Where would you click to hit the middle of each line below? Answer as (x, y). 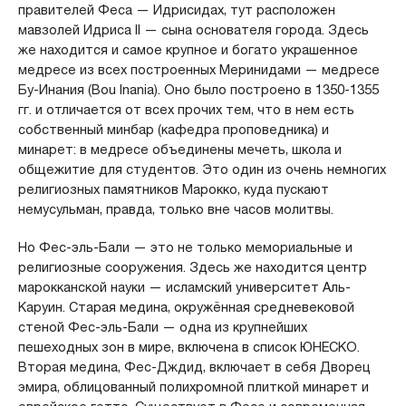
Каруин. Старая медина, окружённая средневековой (186, 307)
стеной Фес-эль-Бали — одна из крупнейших (162, 327)
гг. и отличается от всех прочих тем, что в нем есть (186, 109)
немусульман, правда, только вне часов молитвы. (175, 209)
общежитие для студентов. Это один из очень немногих (202, 169)
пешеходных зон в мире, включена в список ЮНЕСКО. (188, 347)
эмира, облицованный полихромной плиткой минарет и (193, 387)
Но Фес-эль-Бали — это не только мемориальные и (185, 247)
